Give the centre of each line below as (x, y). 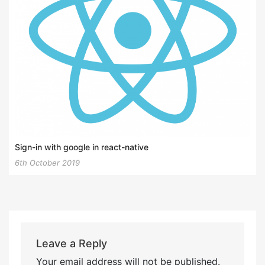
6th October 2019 (47, 162)
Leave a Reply (71, 244)
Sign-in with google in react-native (82, 147)
